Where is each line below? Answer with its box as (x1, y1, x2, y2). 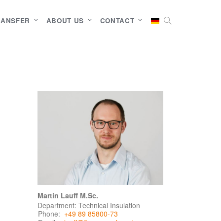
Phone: (38, 209, 60, 219)
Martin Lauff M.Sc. (37, 190, 98, 201)
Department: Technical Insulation (37, 200, 140, 211)
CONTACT (100, 15, 135, 25)
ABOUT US (46, 15, 84, 25)
